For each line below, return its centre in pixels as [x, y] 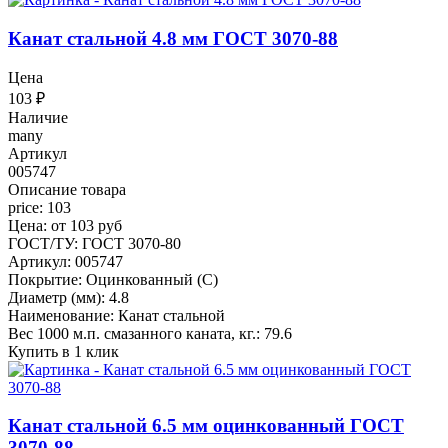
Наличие [38, 117]
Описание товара [67, 189]
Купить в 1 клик [63, 351]
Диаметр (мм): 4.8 [68, 297]
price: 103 [39, 207]
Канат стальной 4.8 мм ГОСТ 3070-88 [173, 38]
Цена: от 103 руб [65, 225]
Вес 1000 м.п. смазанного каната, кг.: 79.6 [150, 333]
